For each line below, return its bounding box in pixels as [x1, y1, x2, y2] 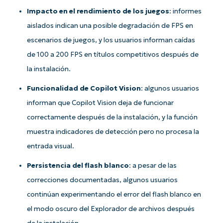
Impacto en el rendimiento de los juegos [27, 6, 170, 15]
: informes [169, 6, 202, 15]
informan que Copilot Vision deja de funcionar [27, 98, 174, 107]
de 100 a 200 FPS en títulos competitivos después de [27, 50, 199, 59]
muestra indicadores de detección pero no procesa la [27, 127, 200, 136]
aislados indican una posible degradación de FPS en [27, 21, 194, 30]
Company [11, 22, 47, 32]
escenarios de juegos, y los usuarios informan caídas [27, 35, 196, 44]
